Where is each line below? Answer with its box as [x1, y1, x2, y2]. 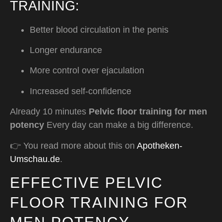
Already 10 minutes [10, 107, 89, 117]
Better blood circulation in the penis [30, 24, 168, 35]
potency [10, 120, 44, 130]
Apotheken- [137, 140, 182, 151]
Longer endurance [30, 45, 102, 55]
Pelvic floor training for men [89, 107, 207, 117]
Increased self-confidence [30, 86, 131, 96]
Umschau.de [10, 154, 60, 164]
